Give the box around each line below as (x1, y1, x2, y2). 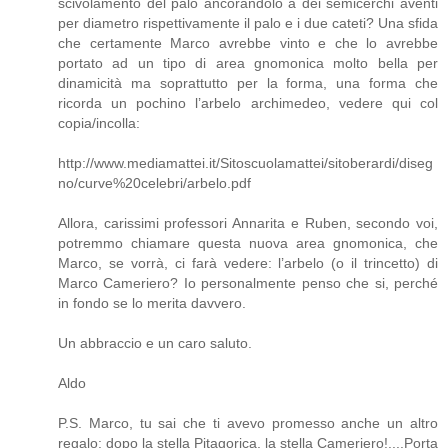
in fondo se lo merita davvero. (58, 294, 246, 311)
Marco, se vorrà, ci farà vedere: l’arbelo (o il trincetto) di (58, 254, 438, 271)
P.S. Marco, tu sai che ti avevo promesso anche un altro (58, 414, 438, 431)
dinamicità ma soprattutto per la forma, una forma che (58, 74, 438, 91)
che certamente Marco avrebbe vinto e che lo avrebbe (58, 34, 438, 51)
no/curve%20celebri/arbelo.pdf (58, 174, 251, 191)
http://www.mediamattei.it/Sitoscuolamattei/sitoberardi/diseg (58, 154, 433, 171)
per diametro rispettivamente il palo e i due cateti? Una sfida (58, 14, 438, 31)
